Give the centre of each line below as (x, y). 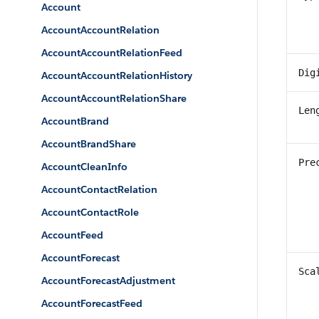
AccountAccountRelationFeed (112, 53)
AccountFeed (72, 235)
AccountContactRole (90, 212)
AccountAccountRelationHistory (117, 75)
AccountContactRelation (99, 189)
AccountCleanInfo (84, 167)
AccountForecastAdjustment (108, 281)
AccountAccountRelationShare (114, 98)
